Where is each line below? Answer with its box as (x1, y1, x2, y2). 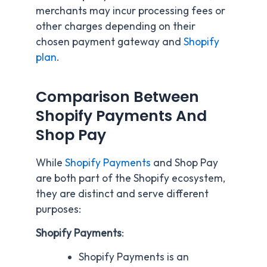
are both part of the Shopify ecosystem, (36, 172, 225, 185)
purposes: (36, 203, 81, 216)
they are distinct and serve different (36, 187, 209, 201)
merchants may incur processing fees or (36, 4, 225, 18)
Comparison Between (36, 86, 199, 107)
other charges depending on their (36, 20, 195, 33)
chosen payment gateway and (36, 35, 184, 49)
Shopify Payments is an (78, 250, 189, 263)
